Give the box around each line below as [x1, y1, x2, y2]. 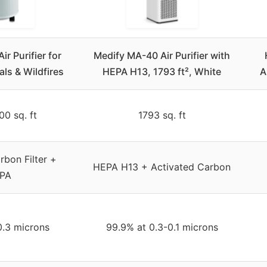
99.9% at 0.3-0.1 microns [105, 221, 218, 233]
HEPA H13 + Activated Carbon [93, 160, 231, 173]
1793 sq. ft [138, 108, 186, 121]
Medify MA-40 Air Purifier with [94, 49, 230, 61]
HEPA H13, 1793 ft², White [103, 65, 221, 77]
